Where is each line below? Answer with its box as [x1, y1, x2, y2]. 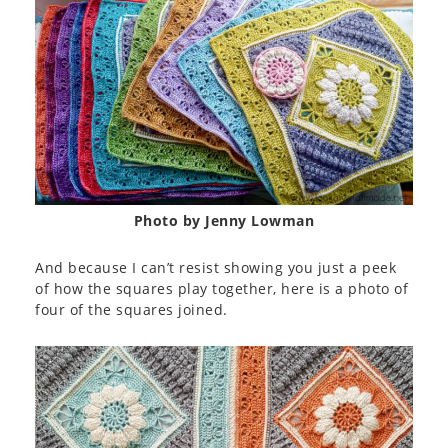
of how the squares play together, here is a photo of [35, 279, 408, 299]
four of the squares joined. [35, 300, 228, 320]
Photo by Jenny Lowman [133, 211, 315, 231]
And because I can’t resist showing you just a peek [35, 258, 396, 278]
